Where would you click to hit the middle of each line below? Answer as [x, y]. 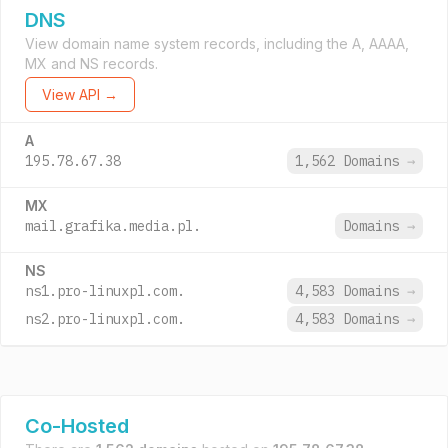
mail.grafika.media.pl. [113, 226]
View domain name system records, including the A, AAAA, [217, 43]
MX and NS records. [91, 63]
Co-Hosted [77, 426]
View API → [80, 94]
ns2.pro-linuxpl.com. [105, 319]
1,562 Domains [351, 161]
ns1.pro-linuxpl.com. [105, 291]
